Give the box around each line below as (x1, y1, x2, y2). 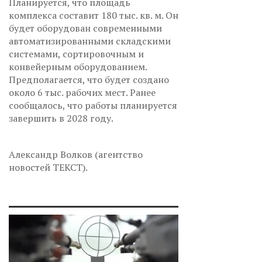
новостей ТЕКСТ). (9, 160, 88, 174)
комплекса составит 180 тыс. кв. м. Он (9, 8, 178, 22)
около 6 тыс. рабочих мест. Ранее (9, 85, 156, 99)
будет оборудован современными (9, 21, 162, 35)
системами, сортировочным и (9, 47, 144, 60)
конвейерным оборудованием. (9, 60, 147, 73)
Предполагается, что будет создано (9, 73, 169, 86)
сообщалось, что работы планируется (9, 98, 177, 112)
